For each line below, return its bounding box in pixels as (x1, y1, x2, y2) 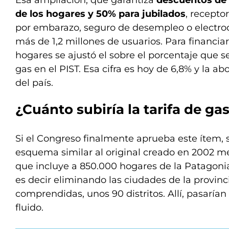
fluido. (15, 202, 43, 213)
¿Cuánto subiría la (15, 101, 144, 118)
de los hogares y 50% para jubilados (15, 8, 186, 19)
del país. (15, 77, 53, 88)
